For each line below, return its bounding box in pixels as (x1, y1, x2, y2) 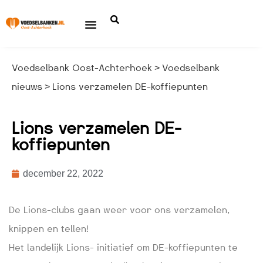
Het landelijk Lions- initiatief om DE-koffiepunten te (9, 242, 238, 253)
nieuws (12, 81, 42, 92)
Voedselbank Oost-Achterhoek (12, 62, 152, 73)
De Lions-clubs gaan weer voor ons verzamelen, (9, 204, 230, 215)
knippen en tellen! (9, 223, 89, 234)
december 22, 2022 (23, 168, 103, 178)
